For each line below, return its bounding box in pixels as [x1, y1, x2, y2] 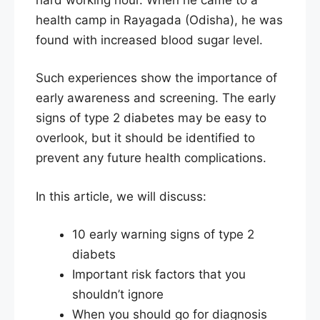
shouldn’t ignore [72, 287, 164, 302]
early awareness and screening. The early [36, 91, 276, 106]
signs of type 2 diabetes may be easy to [36, 111, 266, 126]
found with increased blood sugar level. [36, 32, 263, 47]
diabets [72, 247, 116, 262]
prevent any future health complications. [36, 151, 266, 166]
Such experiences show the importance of [36, 71, 277, 86]
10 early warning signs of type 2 [72, 227, 254, 242]
